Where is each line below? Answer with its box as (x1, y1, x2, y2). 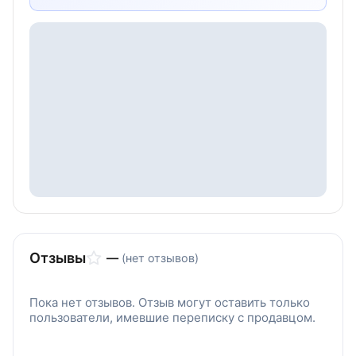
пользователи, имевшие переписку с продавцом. (29, 310, 315, 325)
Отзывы (29, 250, 86, 266)
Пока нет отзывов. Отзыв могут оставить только (29, 295, 310, 310)
